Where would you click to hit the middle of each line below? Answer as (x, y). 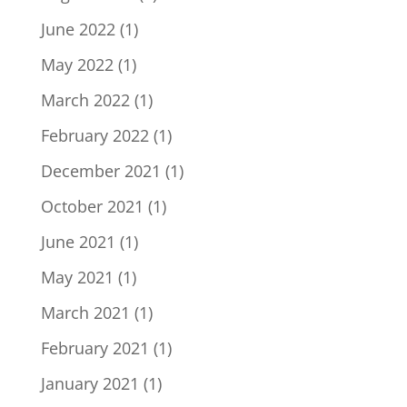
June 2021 (78, 241)
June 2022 (78, 29)
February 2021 (94, 347)
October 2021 (92, 206)
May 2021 (77, 277)
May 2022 (77, 64)
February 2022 (94, 135)
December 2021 (100, 170)
